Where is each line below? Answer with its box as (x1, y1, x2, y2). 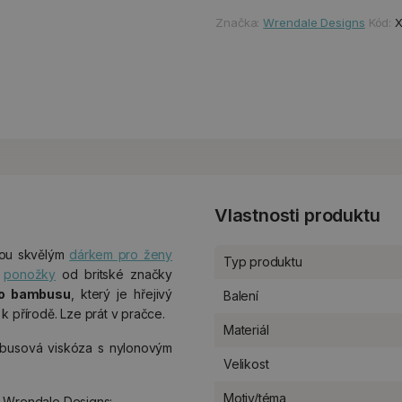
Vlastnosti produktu (214, 205, 380, 226)
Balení (223, 288, 258, 303)
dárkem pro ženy (69, 247, 172, 262)
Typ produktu (223, 254, 302, 269)
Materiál (223, 322, 269, 337)
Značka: (215, 15, 264, 31)
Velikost (223, 356, 269, 371)
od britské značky (55, 267, 172, 282)
